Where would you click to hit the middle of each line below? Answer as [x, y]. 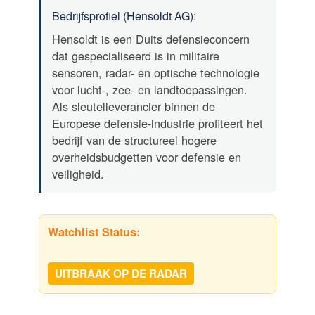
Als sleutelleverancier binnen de [134, 106]
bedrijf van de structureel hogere [134, 140]
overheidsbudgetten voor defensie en [147, 156]
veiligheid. [78, 173]
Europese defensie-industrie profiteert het [157, 123]
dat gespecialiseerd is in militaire [136, 55]
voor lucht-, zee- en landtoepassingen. [150, 89]
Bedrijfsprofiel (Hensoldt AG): [124, 15]
